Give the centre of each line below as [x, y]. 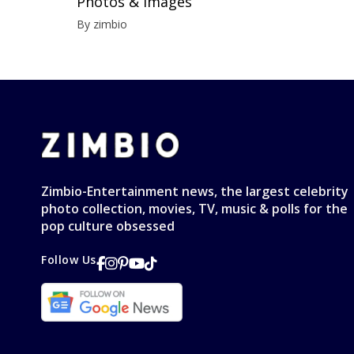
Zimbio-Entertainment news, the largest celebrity [195, 191]
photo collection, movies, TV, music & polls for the [194, 208]
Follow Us [69, 259]
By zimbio [102, 24]
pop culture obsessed [108, 226]
